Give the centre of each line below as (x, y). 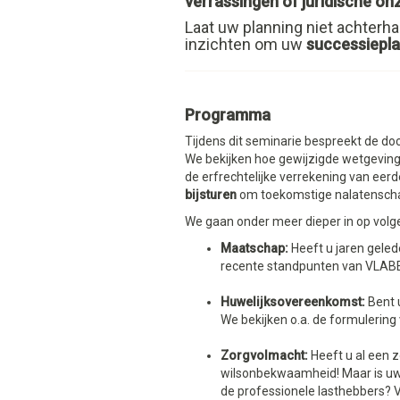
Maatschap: (254, 248)
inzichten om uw (246, 44)
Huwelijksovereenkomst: (293, 302)
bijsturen (211, 195)
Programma (228, 115)
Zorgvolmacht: (264, 355)
